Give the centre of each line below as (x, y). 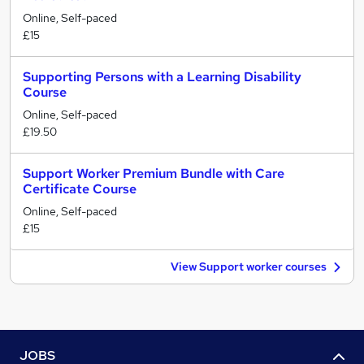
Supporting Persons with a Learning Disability (162, 77)
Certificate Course (80, 189)
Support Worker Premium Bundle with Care (154, 173)
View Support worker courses (249, 266)
